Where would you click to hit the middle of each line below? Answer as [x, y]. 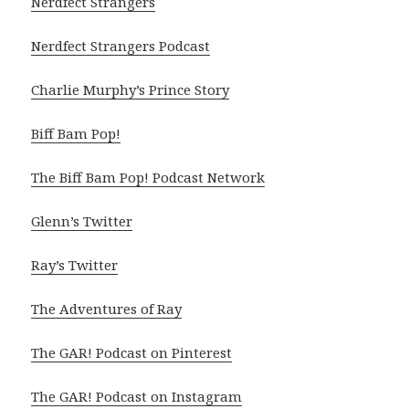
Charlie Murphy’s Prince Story [131, 90]
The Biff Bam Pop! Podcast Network [148, 178]
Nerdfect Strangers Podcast [121, 46]
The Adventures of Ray [107, 309]
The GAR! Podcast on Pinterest [132, 353]
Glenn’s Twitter [82, 221]
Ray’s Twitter [75, 265]
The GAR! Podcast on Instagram [137, 397]
